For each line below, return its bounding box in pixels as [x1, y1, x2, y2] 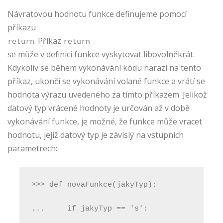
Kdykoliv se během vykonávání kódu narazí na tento [7, 62, 201, 73]
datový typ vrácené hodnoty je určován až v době [7, 102, 190, 113]
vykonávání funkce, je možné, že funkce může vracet [7, 115, 202, 127]
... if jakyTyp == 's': [31, 204, 148, 213]
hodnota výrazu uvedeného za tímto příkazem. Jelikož [7, 89, 207, 100]
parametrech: [7, 142, 57, 154]
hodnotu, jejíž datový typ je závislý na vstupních [7, 129, 184, 140]
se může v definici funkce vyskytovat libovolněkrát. [7, 48, 195, 60]
